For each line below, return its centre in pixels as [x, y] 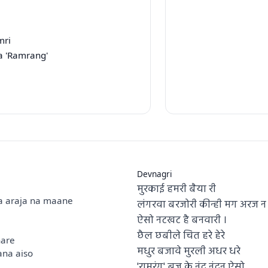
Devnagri [155, 174]
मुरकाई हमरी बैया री [176, 190]
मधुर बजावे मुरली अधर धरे [189, 252]
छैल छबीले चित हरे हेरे [181, 236]
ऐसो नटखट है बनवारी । [182, 221]
